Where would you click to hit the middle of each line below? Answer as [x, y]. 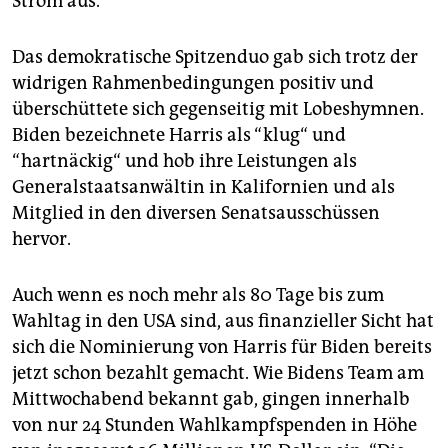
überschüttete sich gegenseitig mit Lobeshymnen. [218, 108]
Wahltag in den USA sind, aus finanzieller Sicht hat [223, 320]
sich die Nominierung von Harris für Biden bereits [222, 346]
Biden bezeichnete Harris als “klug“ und [179, 134]
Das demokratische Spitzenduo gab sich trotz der [215, 56]
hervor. [41, 238]
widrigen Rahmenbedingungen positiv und [193, 82]
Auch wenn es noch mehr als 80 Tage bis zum [198, 294]
